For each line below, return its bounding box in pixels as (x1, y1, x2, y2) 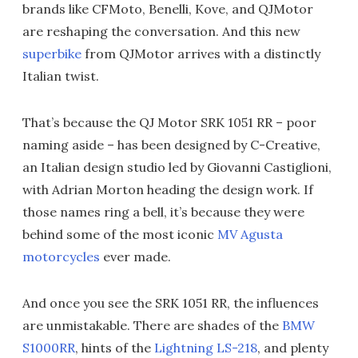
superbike (22, 46, 82, 62)
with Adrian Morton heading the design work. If (22, 181, 313, 197)
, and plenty (257, 340, 328, 356)
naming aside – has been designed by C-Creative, (22, 137, 320, 153)
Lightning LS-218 (154, 340, 257, 356)
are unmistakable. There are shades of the (22, 317, 282, 333)
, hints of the (75, 340, 154, 356)
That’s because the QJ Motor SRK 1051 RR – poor (22, 114, 316, 130)
